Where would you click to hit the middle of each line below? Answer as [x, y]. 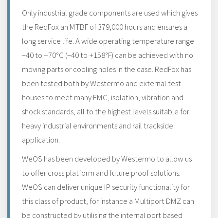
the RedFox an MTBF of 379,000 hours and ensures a [105, 27]
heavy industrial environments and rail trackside [98, 126]
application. [41, 140]
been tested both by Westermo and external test [101, 83]
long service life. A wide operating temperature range [108, 41]
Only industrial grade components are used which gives [110, 13]
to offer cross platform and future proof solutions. [101, 173]
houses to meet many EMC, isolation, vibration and [103, 97]
